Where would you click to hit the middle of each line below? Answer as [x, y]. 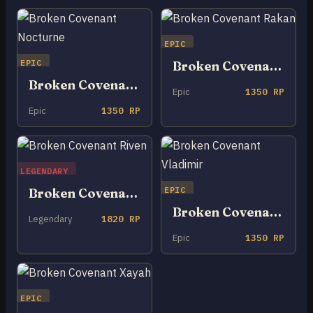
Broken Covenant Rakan [276, 66]
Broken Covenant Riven [132, 193]
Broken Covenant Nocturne [132, 85]
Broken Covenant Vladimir [276, 212]
